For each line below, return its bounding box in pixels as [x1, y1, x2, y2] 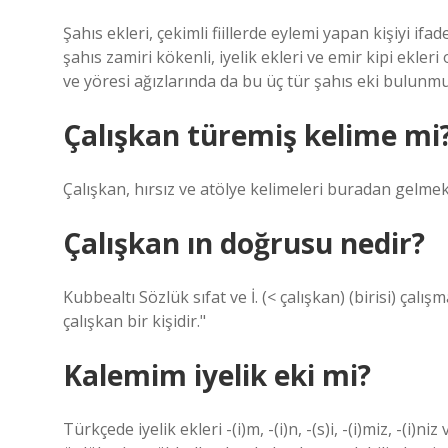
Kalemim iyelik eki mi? [63, 356, 371, 394]
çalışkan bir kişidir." [63, 310, 206, 332]
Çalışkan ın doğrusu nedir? [63, 224, 425, 262]
